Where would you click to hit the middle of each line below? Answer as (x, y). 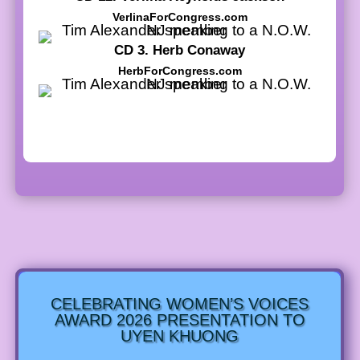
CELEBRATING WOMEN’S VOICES (180, 303)
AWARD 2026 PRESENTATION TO (180, 319)
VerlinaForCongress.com (180, 16)
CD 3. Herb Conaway (180, 50)
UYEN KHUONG (180, 335)
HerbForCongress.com (180, 70)
